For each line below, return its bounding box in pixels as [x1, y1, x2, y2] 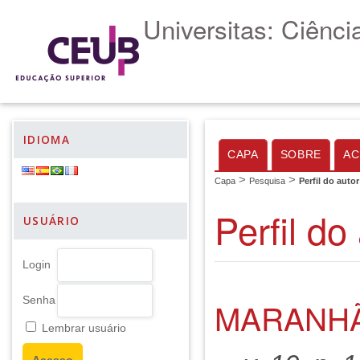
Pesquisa [249, 176, 285, 186]
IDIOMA [23, 133, 71, 147]
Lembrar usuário [42, 322, 126, 334]
